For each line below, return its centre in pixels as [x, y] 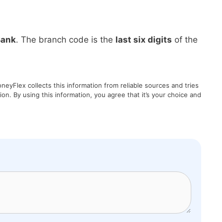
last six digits [144, 40]
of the [185, 40]
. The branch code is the [66, 40]
